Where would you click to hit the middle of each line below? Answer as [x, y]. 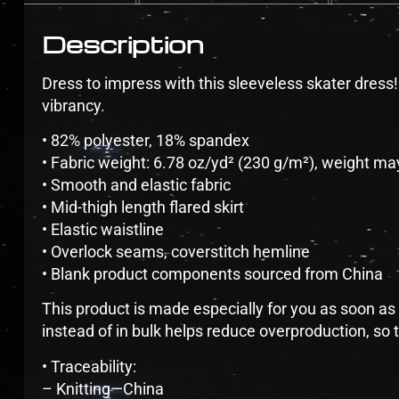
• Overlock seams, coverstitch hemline [176, 252]
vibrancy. [73, 105]
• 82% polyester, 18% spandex [146, 141]
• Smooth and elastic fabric [136, 185]
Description [123, 43]
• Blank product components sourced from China [212, 274]
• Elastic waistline [103, 230]
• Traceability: [89, 366]
